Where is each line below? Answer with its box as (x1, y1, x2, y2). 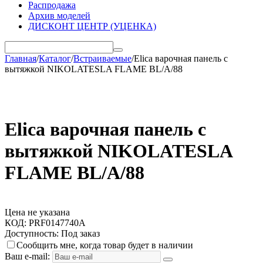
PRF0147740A (29, 217, 86, 228)
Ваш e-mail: (5, 251, 50, 261)
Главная (5, 53, 36, 63)
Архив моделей (28, 11, 90, 21)
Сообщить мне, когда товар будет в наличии (16, 240, 193, 250)
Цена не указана (5, 207, 70, 217)
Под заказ (61, 228, 100, 238)
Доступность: (5, 228, 59, 238)
